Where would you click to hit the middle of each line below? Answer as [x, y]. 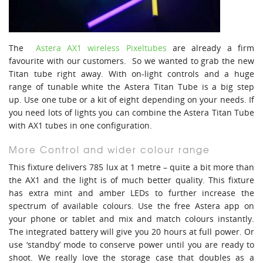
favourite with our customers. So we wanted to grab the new [131, 61]
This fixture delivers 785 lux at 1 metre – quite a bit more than [131, 167]
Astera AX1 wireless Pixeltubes [101, 48]
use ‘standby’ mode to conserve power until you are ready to [131, 245]
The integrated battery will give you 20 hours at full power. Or [131, 232]
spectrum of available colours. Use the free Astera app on [131, 206]
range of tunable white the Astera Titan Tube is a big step [131, 87]
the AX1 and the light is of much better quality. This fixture [131, 180]
